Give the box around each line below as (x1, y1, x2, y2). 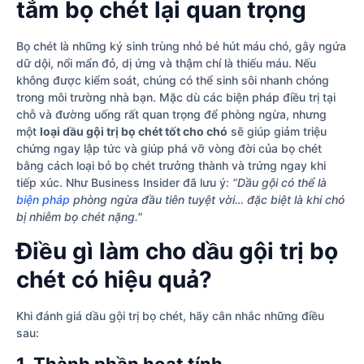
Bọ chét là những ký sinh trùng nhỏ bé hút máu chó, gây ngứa (16, 39, 346, 54)
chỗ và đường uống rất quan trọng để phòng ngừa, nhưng (16, 107, 327, 122)
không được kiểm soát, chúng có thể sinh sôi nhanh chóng (16, 73, 329, 88)
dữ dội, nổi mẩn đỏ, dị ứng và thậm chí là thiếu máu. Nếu (16, 56, 316, 71)
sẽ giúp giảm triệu (227, 124, 327, 139)
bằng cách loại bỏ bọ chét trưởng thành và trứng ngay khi (16, 158, 326, 173)
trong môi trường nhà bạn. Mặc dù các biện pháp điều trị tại (16, 90, 336, 105)
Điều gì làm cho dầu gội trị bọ (16, 236, 338, 265)
